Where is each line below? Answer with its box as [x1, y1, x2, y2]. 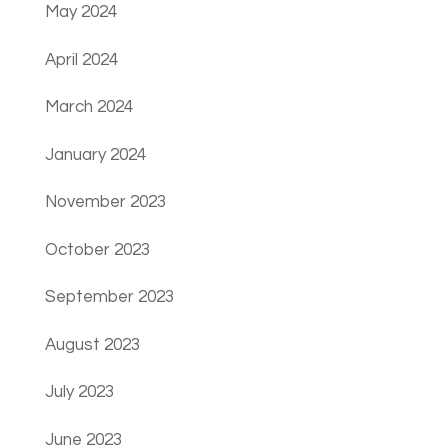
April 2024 [44, 50, 118, 69]
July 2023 [44, 383, 114, 402]
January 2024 [44, 145, 146, 164]
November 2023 [44, 193, 166, 212]
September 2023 [44, 288, 174, 307]
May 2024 [44, 3, 117, 22]
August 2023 [44, 335, 140, 354]
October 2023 [44, 240, 150, 259]
